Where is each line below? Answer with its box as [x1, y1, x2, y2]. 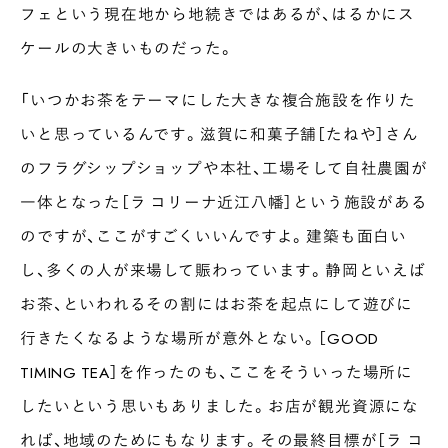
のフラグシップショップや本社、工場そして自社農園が [20, 156, 428, 180]
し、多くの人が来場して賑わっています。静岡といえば [20, 258, 426, 282]
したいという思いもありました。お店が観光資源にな [20, 394, 419, 418]
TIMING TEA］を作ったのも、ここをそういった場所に [20, 360, 413, 384]
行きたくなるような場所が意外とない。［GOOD [20, 326, 380, 350]
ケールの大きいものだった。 [20, 36, 235, 60]
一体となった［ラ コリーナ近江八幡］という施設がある [20, 190, 428, 214]
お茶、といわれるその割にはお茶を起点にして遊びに [20, 292, 413, 316]
